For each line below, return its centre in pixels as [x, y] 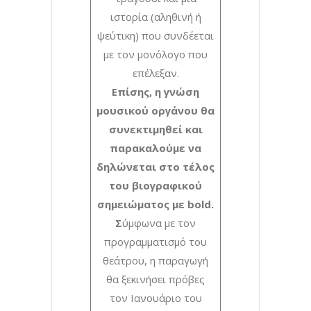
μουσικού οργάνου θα [155, 110]
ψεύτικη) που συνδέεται [155, 35]
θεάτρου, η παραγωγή [155, 260]
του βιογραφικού [155, 185]
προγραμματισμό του [155, 241]
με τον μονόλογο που [155, 54]
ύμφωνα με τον [159, 222]
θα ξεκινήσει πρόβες [155, 279]
